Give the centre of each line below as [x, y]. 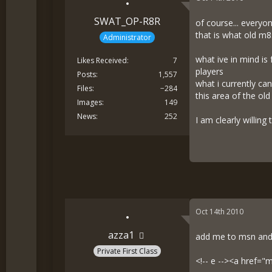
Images [90, 103]
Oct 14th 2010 [220, 211]
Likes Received [102, 61]
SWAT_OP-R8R [127, 21]
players [210, 71]
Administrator [127, 38]
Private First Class [127, 251]
